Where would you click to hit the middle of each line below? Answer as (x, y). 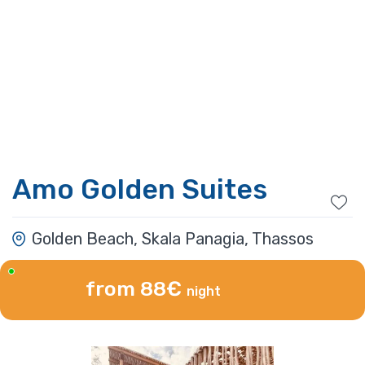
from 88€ (136, 288)
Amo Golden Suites (140, 189)
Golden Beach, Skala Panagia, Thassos (173, 239)
